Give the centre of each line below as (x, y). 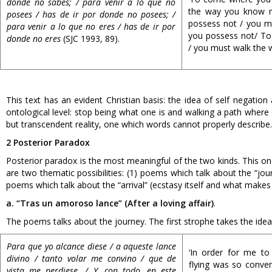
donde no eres (34, 39)
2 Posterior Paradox (48, 142)
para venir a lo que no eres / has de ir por (91, 26)
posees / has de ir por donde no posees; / (91, 14)
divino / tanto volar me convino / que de (91, 258)
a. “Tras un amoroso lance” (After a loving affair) (110, 203)
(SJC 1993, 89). (90, 39)
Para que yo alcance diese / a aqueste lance (91, 246)
